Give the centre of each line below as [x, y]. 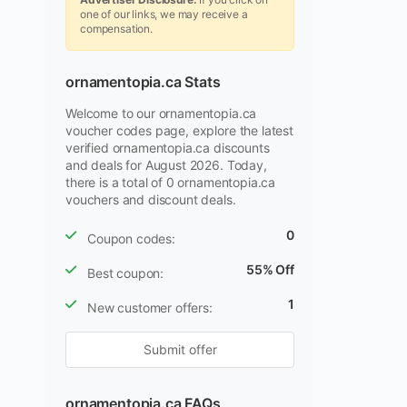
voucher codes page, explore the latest [179, 130]
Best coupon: [126, 273]
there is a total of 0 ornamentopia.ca [171, 182]
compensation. [116, 29]
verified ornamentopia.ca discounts [168, 148]
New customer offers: [150, 308]
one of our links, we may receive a [164, 14]
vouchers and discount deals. [151, 199]
